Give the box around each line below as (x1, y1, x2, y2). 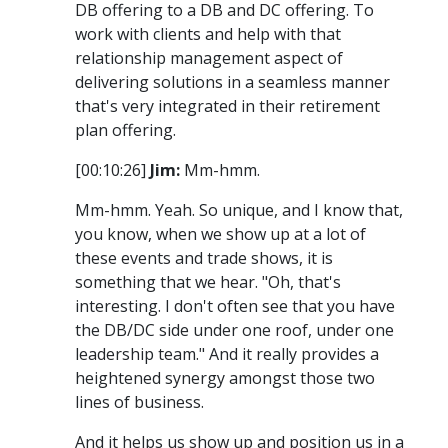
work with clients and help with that (75, 23, 341, 46)
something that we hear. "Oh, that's (75, 271, 341, 294)
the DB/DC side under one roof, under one (75, 319, 394, 342)
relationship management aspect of (75, 47, 343, 70)
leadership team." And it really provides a (75, 343, 379, 366)
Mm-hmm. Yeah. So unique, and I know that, (75, 199, 403, 222)
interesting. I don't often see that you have (75, 295, 395, 318)
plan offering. (75, 119, 176, 142)
